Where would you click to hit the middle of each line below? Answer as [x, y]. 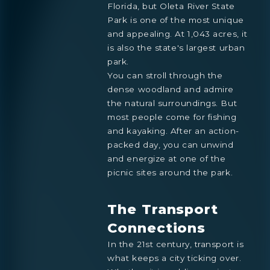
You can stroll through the [165, 76]
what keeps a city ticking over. [174, 258]
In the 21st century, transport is [176, 244]
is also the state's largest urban [176, 48]
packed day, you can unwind [171, 145]
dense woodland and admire [171, 89]
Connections [157, 228]
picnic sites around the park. [170, 173]
